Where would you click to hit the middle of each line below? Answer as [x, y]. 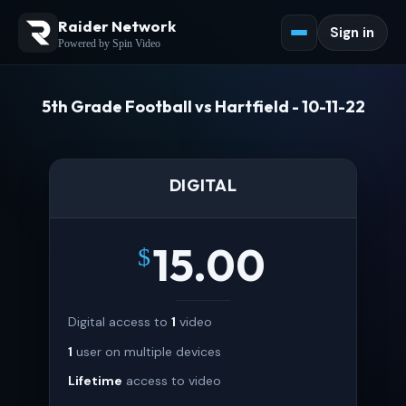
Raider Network [117, 25]
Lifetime [95, 380]
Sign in [353, 32]
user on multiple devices [147, 351]
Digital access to [120, 322]
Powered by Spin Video [109, 43]
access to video [172, 380]
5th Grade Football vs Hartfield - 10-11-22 [203, 107]
